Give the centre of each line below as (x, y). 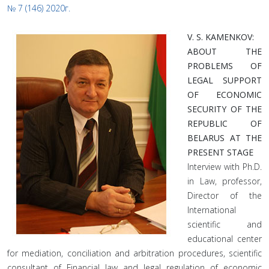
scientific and (225, 224)
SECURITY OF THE (225, 109)
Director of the (225, 195)
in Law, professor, (225, 181)
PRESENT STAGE (220, 152)
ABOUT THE (225, 51)
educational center (225, 239)
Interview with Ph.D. (225, 167)
